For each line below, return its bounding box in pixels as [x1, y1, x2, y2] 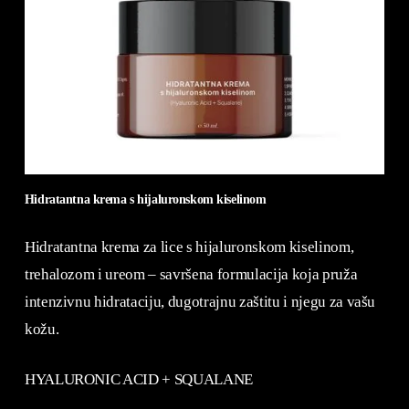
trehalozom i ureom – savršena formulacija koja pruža [24, 265, 358, 283]
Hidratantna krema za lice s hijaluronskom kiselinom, [24, 237, 354, 256]
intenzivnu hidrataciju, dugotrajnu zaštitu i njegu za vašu [24, 292, 376, 310]
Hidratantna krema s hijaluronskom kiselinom [24, 192, 267, 207]
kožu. [24, 320, 59, 338]
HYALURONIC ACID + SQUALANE [24, 371, 254, 389]
